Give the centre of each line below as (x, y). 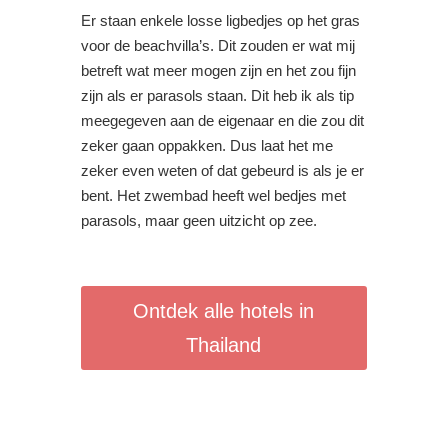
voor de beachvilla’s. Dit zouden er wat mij (217, 45)
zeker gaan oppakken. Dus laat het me (206, 145)
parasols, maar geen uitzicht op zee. (198, 220)
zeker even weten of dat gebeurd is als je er (222, 170)
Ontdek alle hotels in (224, 311)
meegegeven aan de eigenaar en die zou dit (222, 120)
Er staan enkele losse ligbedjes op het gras (220, 20)
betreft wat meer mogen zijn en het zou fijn (218, 70)
